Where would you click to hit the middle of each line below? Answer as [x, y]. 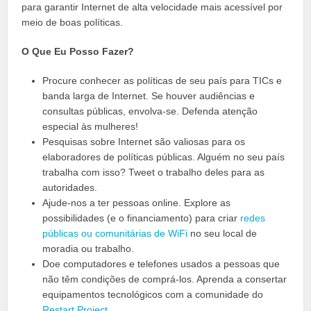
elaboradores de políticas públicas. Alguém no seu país [164, 157]
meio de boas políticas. [73, 23]
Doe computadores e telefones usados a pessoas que [161, 264]
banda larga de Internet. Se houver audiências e [149, 96]
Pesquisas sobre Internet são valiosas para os [144, 142]
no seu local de [222, 234]
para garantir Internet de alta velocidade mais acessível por [152, 7]
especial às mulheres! [91, 127]
